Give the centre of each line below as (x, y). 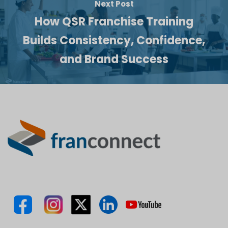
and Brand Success (114, 59)
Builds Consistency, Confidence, (114, 40)
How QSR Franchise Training (114, 21)
